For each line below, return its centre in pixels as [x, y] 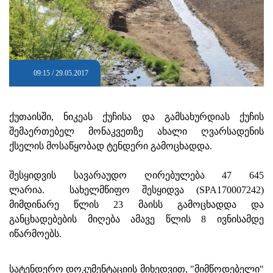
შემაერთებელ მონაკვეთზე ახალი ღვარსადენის [136, 132]
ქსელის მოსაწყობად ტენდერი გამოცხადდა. [111, 146]
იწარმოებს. [35, 234]
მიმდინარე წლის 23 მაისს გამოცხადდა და [136, 205]
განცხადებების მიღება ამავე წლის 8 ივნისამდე [136, 219]
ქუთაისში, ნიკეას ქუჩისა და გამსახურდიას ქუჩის [136, 117]
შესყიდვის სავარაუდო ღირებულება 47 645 [136, 175]
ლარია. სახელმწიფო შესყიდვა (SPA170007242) [136, 190]
